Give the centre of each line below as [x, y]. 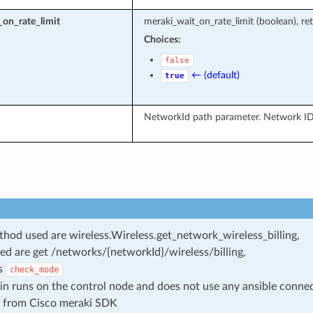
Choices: [162, 39]
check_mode [34, 269]
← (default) [215, 75]
